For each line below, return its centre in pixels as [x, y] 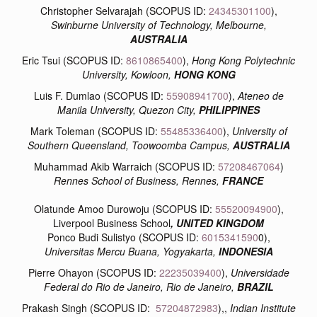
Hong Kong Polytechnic [243, 60]
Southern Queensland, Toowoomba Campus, [130, 145]
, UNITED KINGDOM [217, 223]
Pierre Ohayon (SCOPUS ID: [93, 272]
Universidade [260, 272]
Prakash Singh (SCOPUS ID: [88, 307]
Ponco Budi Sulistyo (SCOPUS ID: [124, 237]
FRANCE [243, 180]
